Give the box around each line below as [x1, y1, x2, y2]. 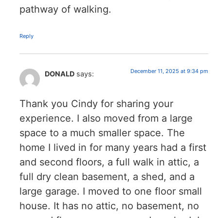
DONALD [45, 70, 74, 78]
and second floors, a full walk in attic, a [19, 156, 199, 168]
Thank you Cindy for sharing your [19, 97, 173, 109]
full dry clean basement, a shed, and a [19, 170, 195, 182]
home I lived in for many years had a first [19, 141, 206, 153]
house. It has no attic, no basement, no [19, 200, 199, 212]
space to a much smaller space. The [19, 127, 185, 139]
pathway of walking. [19, 3, 111, 16]
